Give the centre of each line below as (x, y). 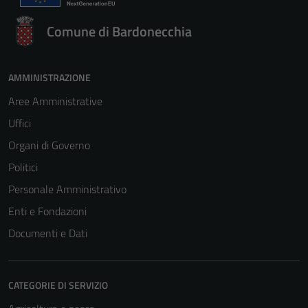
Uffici (20, 123)
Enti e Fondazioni (47, 211)
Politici (23, 167)
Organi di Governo (49, 145)
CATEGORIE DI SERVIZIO (58, 285)
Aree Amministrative (55, 101)
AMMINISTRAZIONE (49, 77)
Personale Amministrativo (67, 189)
